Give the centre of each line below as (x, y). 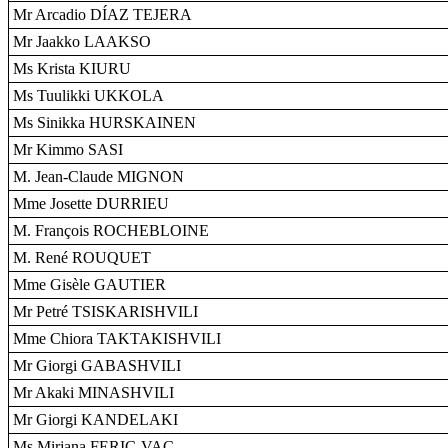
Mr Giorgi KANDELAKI (95, 419)
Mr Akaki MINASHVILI (93, 392)
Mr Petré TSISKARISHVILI (105, 311)
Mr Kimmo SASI (68, 149)
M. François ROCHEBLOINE (111, 230)
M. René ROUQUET (82, 257)
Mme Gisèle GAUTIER (89, 284)
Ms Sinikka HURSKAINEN (104, 122)
